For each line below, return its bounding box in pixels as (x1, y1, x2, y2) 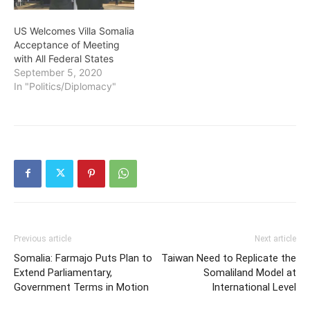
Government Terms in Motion (14, 280, 149, 293)
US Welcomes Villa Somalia (14, 24, 134, 37)
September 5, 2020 (14, 66, 102, 78)
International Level (212, 280, 296, 293)
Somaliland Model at (203, 266, 296, 279)
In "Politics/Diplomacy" (14, 80, 116, 92)
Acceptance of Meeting (14, 38, 120, 51)
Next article (255, 233, 296, 244)
